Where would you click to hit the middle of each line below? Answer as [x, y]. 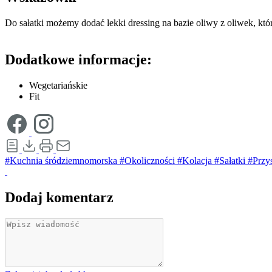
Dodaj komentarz [59, 197]
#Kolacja [196, 161]
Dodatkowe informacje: [78, 60]
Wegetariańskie [58, 86]
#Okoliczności [148, 161]
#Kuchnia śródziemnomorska [62, 161]
